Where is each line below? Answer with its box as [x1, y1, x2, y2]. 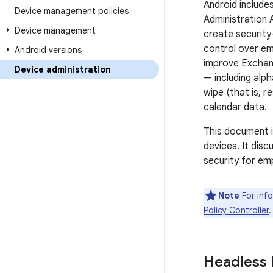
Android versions [15, 44, 82, 55]
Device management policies [15, 5, 129, 16]
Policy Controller [204, 205, 269, 216]
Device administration [15, 64, 111, 75]
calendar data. [204, 101, 267, 113]
